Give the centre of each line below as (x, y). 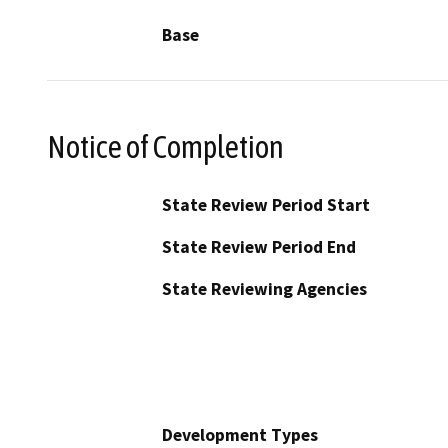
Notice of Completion (165, 146)
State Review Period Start (266, 205)
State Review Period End (259, 247)
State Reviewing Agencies (264, 289)
